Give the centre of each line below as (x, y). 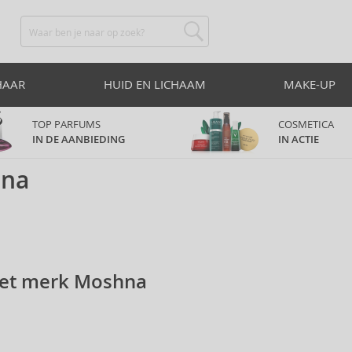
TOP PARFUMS (66, 125)
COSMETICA (307, 125)
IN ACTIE (299, 139)
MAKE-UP (310, 84)
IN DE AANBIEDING (79, 139)
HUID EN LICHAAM (154, 84)
